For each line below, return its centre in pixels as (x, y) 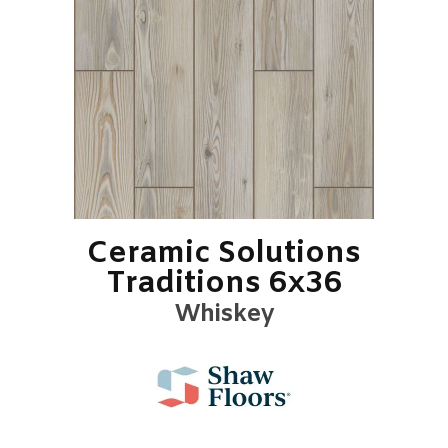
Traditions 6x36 (224, 284)
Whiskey (224, 315)
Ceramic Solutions (224, 254)
